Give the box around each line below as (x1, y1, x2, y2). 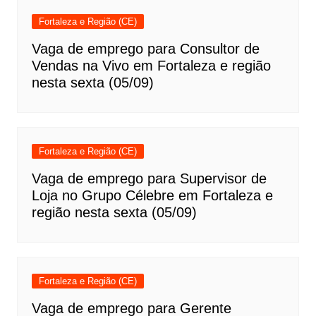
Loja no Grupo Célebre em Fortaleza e (31, 187, 273, 203)
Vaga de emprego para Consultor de (31, 40, 260, 56)
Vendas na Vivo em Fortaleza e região (31, 57, 271, 73)
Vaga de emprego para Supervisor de (31, 170, 267, 186)
